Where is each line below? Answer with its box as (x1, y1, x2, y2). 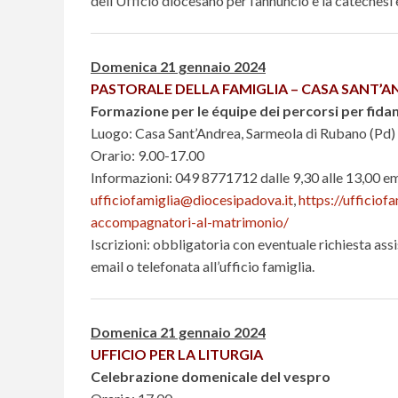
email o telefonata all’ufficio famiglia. (91, 257, 314, 275)
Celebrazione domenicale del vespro (91, 367, 330, 385)
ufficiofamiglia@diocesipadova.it (91, 190, 293, 208)
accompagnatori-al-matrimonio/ (91, 212, 289, 230)
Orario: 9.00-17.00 (91, 146, 204, 163)
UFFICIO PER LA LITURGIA (91, 345, 263, 362)
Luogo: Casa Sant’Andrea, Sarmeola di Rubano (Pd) (91, 123, 395, 141)
